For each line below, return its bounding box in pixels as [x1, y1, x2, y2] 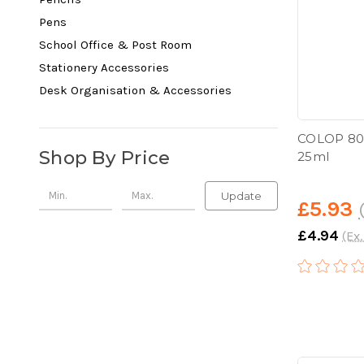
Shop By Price [39, 146, 171, 170]
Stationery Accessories [39, 60, 169, 76]
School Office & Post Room [39, 37, 192, 53]
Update [220, 189, 262, 203]
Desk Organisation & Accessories [39, 83, 232, 98]
